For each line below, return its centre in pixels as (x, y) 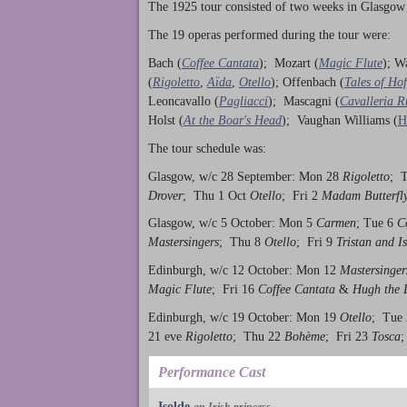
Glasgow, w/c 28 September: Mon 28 (245, 176)
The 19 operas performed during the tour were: (269, 35)
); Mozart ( (289, 63)
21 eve (167, 336)
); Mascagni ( (304, 101)
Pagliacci (243, 101)
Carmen (336, 223)
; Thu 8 (242, 243)
